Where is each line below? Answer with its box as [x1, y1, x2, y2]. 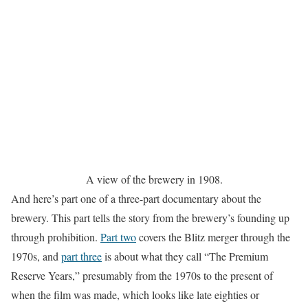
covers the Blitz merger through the [136, 230, 290, 244]
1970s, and [11, 249, 61, 263]
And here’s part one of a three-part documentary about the [11, 191, 261, 206]
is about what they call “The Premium [102, 249, 268, 263]
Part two [100, 230, 136, 244]
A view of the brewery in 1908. [85, 172, 223, 186]
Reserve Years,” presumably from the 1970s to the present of [11, 268, 273, 283]
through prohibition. [11, 230, 100, 244]
